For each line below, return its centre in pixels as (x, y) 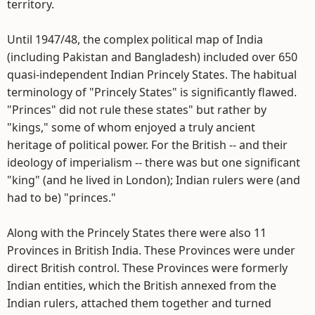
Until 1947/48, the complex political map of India (135, 39)
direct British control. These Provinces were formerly (147, 268)
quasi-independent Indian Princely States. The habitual (152, 75)
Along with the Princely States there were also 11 (137, 233)
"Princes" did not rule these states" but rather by (137, 110)
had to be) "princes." (62, 198)
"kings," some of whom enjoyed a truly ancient (131, 127)
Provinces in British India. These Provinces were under (151, 250)
